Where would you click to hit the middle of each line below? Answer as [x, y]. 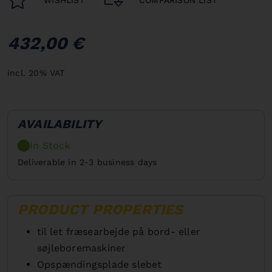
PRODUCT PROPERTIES [100, 209]
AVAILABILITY [60, 124]
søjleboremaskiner [82, 248]
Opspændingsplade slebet [100, 264]
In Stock [50, 145]
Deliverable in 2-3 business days [87, 162]
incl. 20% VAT [36, 73]
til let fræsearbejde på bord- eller [119, 231]
